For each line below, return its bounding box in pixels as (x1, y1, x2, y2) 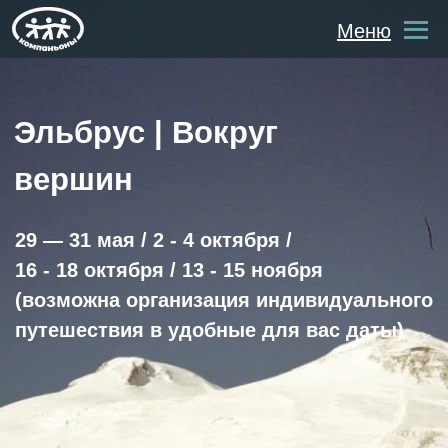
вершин (10, 115, 95, 141)
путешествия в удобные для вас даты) (10, 228, 289, 244)
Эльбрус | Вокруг (10, 82, 199, 108)
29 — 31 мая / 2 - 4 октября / (10, 163, 209, 180)
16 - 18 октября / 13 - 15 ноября (10, 185, 231, 201)
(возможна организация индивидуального (10, 206, 310, 223)
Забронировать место (87, 395, 233, 411)
